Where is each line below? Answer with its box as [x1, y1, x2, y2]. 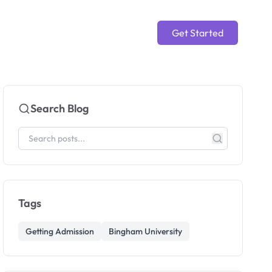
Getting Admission [25, 226, 95, 237]
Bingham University [109, 226, 183, 237]
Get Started [172, 27, 223, 39]
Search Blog [30, 101, 89, 115]
